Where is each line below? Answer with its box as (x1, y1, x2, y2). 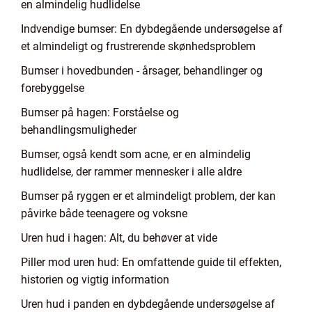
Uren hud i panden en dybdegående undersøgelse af (21, 297, 275, 311)
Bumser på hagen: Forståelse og (21, 106, 179, 119)
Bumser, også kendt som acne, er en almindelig (21, 148, 251, 161)
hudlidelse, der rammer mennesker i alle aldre (21, 165, 242, 178)
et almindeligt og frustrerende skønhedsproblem (21, 40, 256, 53)
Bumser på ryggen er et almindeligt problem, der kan (21, 189, 276, 203)
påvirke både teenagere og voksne (21, 207, 187, 220)
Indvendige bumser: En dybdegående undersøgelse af (21, 22, 283, 36)
